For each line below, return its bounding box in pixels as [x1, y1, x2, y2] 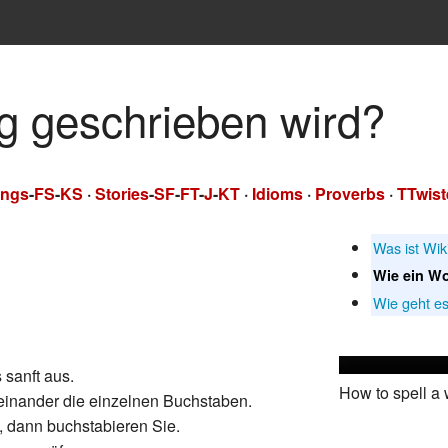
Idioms [252, 183, 303, 207]
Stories [95, 183, 149, 207]
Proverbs [315, 183, 385, 207]
